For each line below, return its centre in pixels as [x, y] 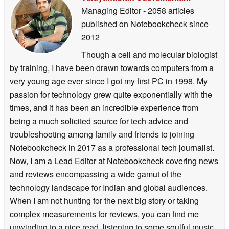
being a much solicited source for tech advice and [99, 121]
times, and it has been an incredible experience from [104, 107]
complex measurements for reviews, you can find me [104, 214]
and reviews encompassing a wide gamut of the [96, 174]
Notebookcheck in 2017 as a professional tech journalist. [112, 147]
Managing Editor [112, 10]
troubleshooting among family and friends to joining [102, 134]
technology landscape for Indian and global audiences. [109, 187]
